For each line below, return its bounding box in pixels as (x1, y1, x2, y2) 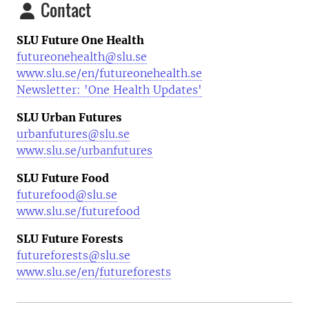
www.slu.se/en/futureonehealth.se (17, 66, 202, 80)
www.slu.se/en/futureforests (17, 265, 171, 279)
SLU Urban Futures (17, 110, 121, 124)
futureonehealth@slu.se (17, 50, 147, 63)
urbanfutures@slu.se (17, 127, 130, 141)
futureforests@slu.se (17, 248, 130, 262)
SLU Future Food (17, 171, 109, 185)
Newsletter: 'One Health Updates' (17, 83, 202, 97)
